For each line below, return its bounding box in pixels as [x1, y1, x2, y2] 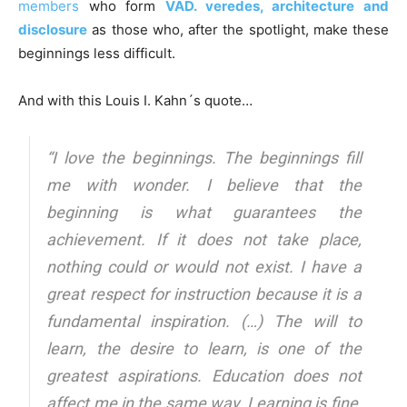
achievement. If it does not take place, [46, 229, 362, 249]
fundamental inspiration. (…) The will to [46, 311, 362, 331]
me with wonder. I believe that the [46, 174, 362, 194]
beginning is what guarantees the [46, 202, 362, 222]
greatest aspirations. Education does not [46, 365, 362, 385]
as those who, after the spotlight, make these [87, 20, 389, 38]
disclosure [18, 20, 87, 38]
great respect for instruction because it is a [46, 283, 362, 303]
